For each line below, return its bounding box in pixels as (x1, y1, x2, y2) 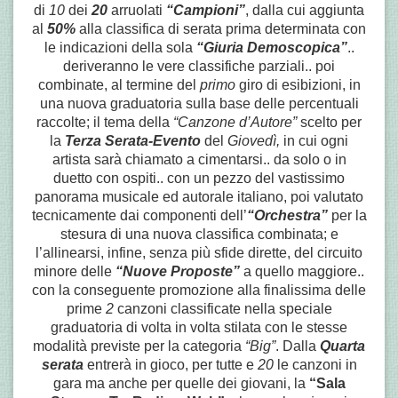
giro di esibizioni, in (235, 77, 361, 92)
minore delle (34, 264, 112, 279)
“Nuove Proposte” (112, 264, 240, 279)
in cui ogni (283, 133, 348, 148)
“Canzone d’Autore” (173, 115, 297, 130)
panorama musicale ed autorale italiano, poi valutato (35, 189, 363, 204)
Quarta (320, 338, 365, 354)
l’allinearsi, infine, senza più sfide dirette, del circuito (36, 245, 362, 260)
